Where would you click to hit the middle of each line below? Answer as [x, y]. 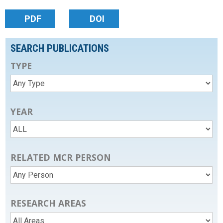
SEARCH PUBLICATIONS [60, 49]
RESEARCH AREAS [49, 203]
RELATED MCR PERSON [61, 158]
